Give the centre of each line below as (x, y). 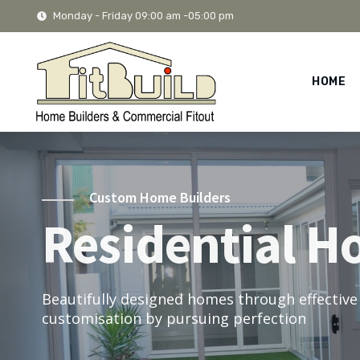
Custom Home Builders (160, 197)
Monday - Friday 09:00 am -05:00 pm (143, 16)
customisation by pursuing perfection (174, 318)
